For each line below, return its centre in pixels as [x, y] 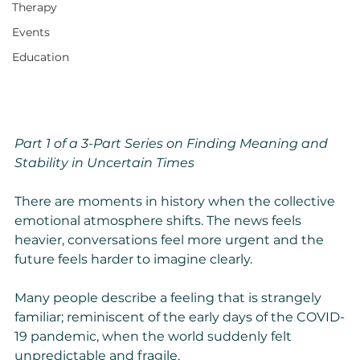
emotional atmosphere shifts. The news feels [160, 221]
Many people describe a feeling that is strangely [170, 298]
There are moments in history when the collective [176, 202]
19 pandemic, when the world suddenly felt [155, 337]
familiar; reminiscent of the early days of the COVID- [180, 317]
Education [41, 57]
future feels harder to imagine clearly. [133, 260]
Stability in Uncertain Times [104, 163]
